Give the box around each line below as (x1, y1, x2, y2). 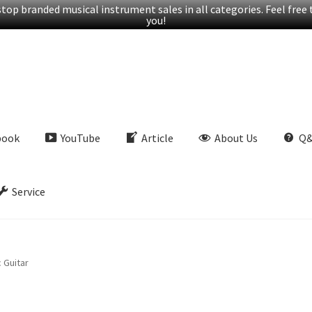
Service (12, 185, 46, 198)
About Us (214, 131, 258, 146)
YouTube (61, 131, 101, 146)
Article (141, 131, 173, 146)
